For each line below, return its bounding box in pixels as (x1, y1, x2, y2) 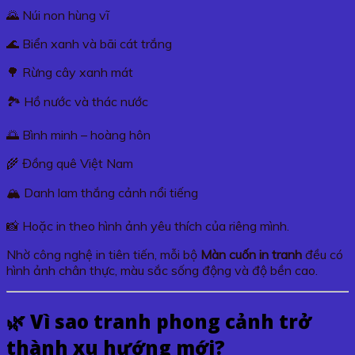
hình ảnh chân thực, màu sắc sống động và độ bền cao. (6, 261, 318, 278)
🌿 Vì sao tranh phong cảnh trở (6, 307, 311, 334)
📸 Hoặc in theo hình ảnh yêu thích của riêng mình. (6, 217, 289, 234)
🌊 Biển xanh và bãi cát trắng (6, 35, 172, 52)
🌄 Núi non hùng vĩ (6, 6, 109, 23)
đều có (302, 246, 343, 262)
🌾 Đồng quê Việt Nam (6, 155, 133, 171)
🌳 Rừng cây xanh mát (6, 63, 133, 80)
